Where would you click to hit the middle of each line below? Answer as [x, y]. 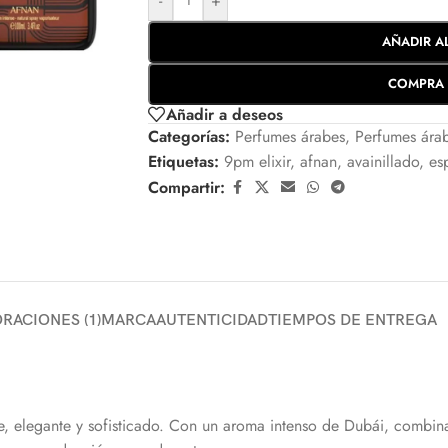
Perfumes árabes [290, 137]
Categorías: [189, 137]
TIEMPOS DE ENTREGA [352, 321]
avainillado [383, 162]
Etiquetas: [183, 162]
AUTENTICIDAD [212, 321]
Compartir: [186, 188]
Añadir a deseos [224, 114]
